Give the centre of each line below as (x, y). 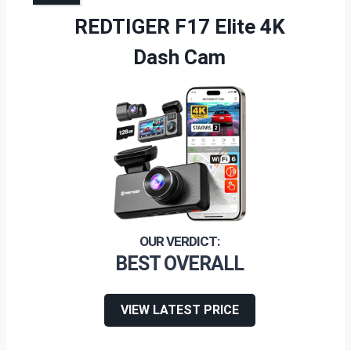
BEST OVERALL (179, 264)
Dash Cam (179, 57)
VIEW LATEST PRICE (179, 310)
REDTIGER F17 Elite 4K (179, 27)
